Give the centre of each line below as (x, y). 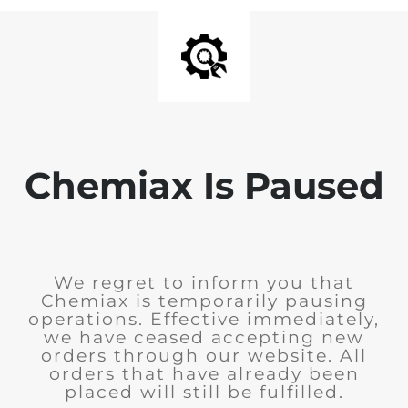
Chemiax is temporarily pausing (204, 301)
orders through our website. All (204, 356)
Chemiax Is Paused (204, 185)
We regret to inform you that (204, 283)
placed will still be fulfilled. (204, 392)
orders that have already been (204, 374)
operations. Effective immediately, (204, 319)
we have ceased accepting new (204, 337)
